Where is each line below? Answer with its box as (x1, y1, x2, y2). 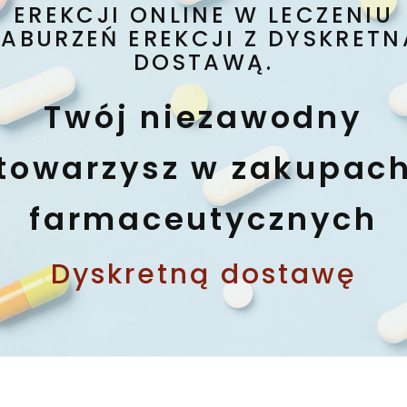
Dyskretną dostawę (50, 255, 357, 293)
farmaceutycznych (29, 197, 378, 241)
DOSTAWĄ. (134, 46, 273, 77)
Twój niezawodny (44, 95, 363, 139)
